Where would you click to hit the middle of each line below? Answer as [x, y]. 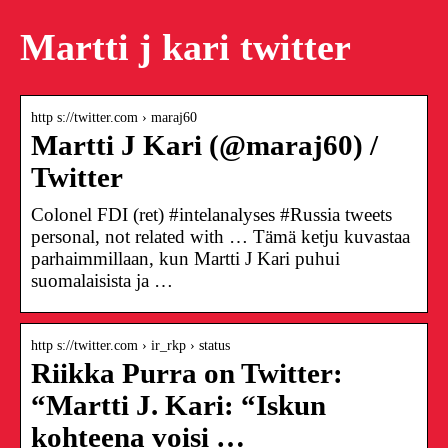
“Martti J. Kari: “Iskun [178, 405]
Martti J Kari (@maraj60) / [204, 145]
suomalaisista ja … [102, 280]
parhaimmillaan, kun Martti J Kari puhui [185, 258]
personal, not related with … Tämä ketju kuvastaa [220, 236]
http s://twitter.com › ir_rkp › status [130, 345]
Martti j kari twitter [185, 47]
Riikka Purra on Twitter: [187, 373]
